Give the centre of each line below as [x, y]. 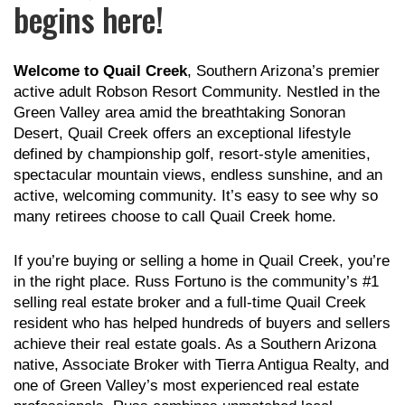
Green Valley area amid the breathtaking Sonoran [179, 113]
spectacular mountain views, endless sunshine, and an [198, 175]
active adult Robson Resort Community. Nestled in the [197, 92]
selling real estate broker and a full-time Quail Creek [190, 303]
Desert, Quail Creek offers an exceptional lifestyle [182, 134]
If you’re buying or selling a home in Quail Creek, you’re [202, 261]
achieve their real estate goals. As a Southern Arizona [195, 344]
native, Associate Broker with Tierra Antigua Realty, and [201, 365]
